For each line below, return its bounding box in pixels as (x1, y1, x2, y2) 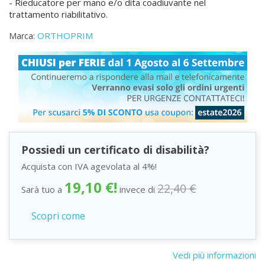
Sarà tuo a (21, 183, 64, 195)
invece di (117, 183, 157, 195)
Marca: (9, 30, 35, 41)
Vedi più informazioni (173, 249, 256, 261)
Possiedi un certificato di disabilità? (21, 143, 209, 157)
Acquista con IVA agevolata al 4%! (21, 160, 157, 172)
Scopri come (31, 209, 85, 222)
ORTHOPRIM (37, 30, 93, 41)
